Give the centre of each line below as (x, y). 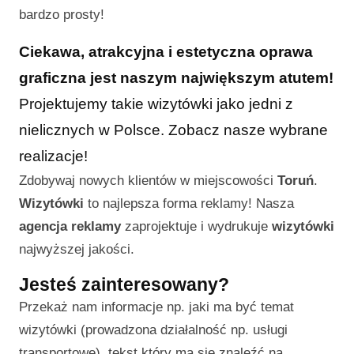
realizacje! (53, 156)
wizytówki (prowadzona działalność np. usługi (153, 330)
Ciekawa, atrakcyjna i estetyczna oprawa (166, 52)
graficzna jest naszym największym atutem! (176, 78)
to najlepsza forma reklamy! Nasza (189, 204)
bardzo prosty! (62, 15)
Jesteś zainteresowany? (124, 285)
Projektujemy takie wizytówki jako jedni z (156, 104)
